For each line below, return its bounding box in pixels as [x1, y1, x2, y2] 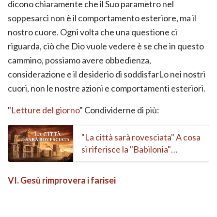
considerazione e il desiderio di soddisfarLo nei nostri [8, 68, 205, 79]
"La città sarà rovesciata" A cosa [81, 131, 201, 142]
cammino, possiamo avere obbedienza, [8, 54, 151, 65]
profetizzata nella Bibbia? [81, 155, 176, 167]
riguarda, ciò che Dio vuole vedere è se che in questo [8, 40, 204, 51]
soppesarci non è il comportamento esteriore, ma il [8, 12, 196, 23]
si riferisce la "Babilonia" [81, 143, 171, 155]
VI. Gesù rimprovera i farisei [8, 174, 116, 186]
